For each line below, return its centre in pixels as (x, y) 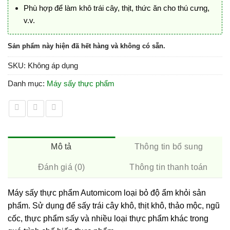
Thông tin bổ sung (169, 147)
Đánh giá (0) (61, 167)
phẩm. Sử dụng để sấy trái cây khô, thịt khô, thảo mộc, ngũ (114, 206)
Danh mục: (27, 84)
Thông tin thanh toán (169, 167)
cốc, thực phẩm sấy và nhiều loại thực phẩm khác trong (108, 219)
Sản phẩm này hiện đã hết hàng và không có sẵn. (87, 46)
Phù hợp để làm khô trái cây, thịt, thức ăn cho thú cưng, (116, 8)
